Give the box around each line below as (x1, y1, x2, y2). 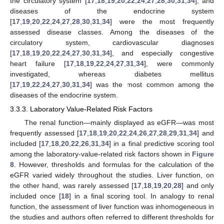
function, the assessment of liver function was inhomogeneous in (10, 202, 214, 210)
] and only (181, 181, 214, 189)
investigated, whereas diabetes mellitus (10, 69, 214, 78)
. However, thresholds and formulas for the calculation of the (14, 160, 214, 168)
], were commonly (144, 59, 214, 67)
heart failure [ (10, 59, 66, 67)
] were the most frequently (110, 17, 214, 25)
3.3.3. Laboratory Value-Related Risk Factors (10, 104, 152, 113)
